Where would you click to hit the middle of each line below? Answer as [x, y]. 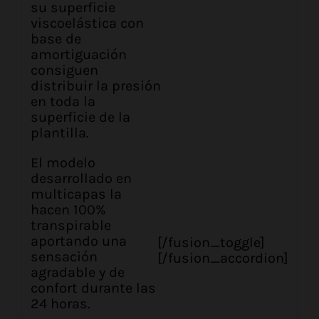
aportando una [79, 241]
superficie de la [81, 117]
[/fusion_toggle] [211, 243]
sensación [64, 256]
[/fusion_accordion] [223, 258]
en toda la [63, 101]
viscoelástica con [88, 23]
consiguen [65, 70]
